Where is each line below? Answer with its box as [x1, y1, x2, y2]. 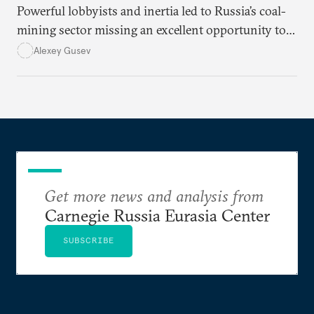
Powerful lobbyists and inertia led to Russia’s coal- [17, 3, 286, 20]
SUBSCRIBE [62, 235, 115, 246]
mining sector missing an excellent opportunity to [17, 22, 286, 39]
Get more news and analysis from [44, 185, 264, 207]
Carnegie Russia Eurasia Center [44, 205, 270, 226]
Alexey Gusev [34, 43, 90, 57]
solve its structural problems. [17, 41, 172, 57]
